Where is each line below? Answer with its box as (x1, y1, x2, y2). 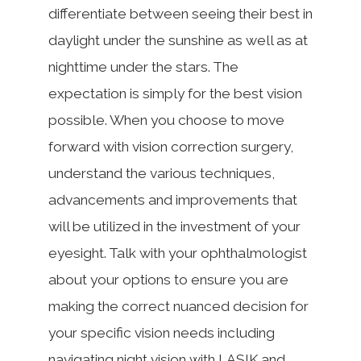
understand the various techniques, (48, 165, 275, 181)
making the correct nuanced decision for (48, 298, 309, 314)
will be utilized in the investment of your (48, 218, 301, 234)
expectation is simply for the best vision (48, 85, 302, 102)
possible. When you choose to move (48, 112, 284, 128)
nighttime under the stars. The (48, 59, 239, 75)
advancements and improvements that (48, 192, 297, 208)
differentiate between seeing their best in (48, 6, 313, 22)
